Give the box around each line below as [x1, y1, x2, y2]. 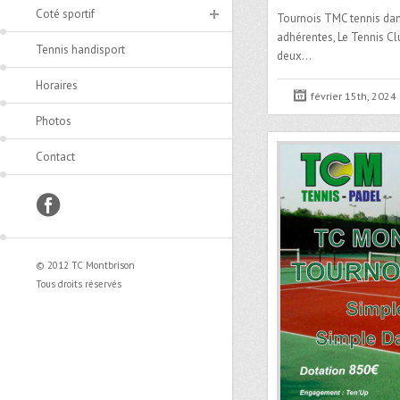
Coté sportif [36, 6, 95, 21]
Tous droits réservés [36, 278, 121, 290]
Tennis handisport [36, 42, 125, 57]
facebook [36, 195, 83, 210]
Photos [36, 113, 71, 129]
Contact [36, 149, 75, 164]
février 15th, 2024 [311, 89, 396, 103]
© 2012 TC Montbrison [36, 259, 135, 271]
